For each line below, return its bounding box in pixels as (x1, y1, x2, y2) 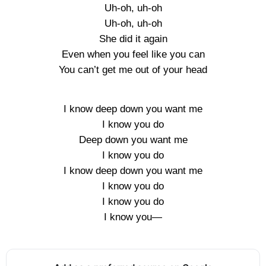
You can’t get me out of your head (59, 64, 207, 75)
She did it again (99, 33, 167, 45)
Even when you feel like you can (61, 49, 205, 60)
